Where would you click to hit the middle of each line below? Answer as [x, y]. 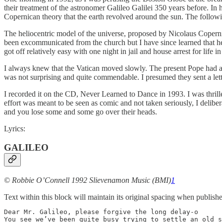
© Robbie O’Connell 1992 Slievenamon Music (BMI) [87, 180]
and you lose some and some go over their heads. [81, 111]
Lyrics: [15, 128]
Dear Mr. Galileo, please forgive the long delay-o [101, 212]
